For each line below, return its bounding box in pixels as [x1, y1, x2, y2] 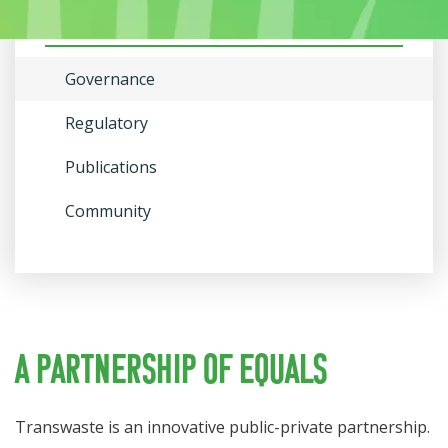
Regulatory [65, 112, 148, 134]
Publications [65, 156, 157, 178]
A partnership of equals [15, 351, 327, 394]
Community [65, 200, 151, 222]
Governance [65, 68, 155, 90]
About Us [45, 11, 117, 33]
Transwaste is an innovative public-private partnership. [15, 416, 430, 438]
